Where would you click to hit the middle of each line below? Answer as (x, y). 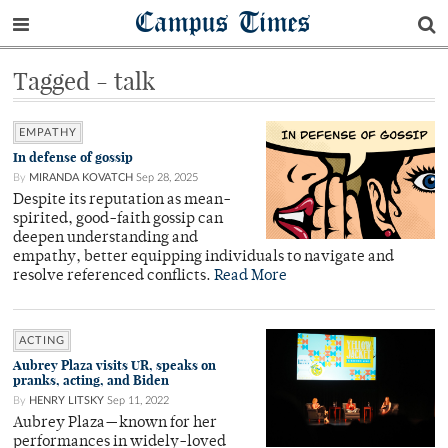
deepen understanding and (105, 238)
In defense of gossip (73, 157)
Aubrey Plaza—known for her (115, 423)
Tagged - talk (84, 81)
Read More (250, 276)
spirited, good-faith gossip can (118, 219)
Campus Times (224, 21)
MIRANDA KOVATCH (81, 177)
